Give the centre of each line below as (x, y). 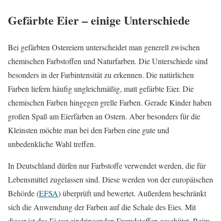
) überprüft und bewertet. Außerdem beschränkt (132, 193)
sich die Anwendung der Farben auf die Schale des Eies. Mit (102, 207)
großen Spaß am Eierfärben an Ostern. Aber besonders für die (104, 116)
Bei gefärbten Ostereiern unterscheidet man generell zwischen (104, 47)
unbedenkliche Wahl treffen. (52, 144)
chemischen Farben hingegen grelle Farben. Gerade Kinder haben (110, 102)
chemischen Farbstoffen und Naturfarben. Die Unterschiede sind (108, 61)
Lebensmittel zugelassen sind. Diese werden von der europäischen (110, 179)
